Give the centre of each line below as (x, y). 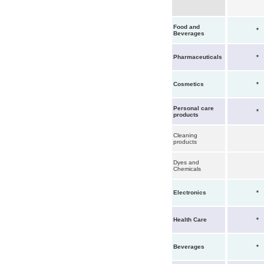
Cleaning (185, 135)
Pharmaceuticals (199, 57)
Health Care (191, 220)
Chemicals (188, 169)
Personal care (194, 108)
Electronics (191, 192)
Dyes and (186, 162)
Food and (187, 27)
